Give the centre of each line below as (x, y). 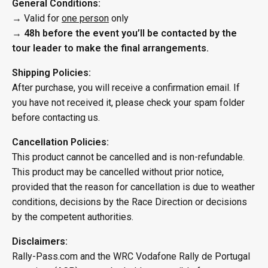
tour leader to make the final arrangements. (110, 48)
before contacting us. (56, 118)
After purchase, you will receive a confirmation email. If (126, 88)
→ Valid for (37, 18)
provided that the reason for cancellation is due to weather (133, 187)
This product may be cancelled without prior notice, (118, 172)
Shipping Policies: (51, 73)
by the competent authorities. (73, 217)
